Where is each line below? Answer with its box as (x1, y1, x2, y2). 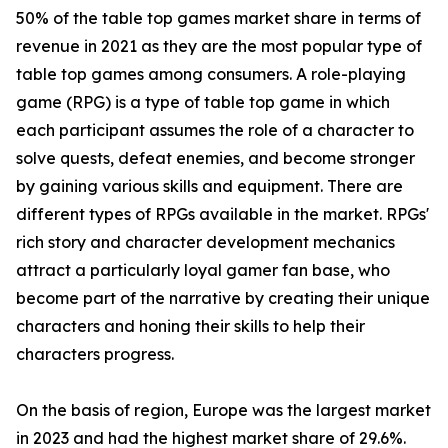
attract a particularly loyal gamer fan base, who (16, 260, 390, 281)
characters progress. (16, 344, 174, 365)
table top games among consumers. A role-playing (16, 64, 406, 85)
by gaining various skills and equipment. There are (16, 176, 403, 197)
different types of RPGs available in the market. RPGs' (16, 204, 429, 225)
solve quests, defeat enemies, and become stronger (16, 148, 415, 169)
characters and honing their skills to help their (16, 316, 365, 337)
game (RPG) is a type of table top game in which (16, 92, 390, 113)
